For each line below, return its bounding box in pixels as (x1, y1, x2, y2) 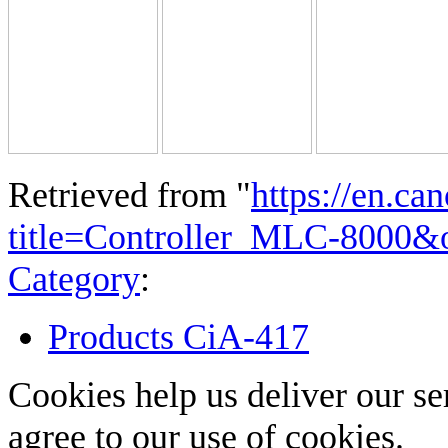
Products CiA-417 (48, 317, 309, 358)
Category (8, 259, 140, 300)
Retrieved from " (8, 175, 251, 216)
